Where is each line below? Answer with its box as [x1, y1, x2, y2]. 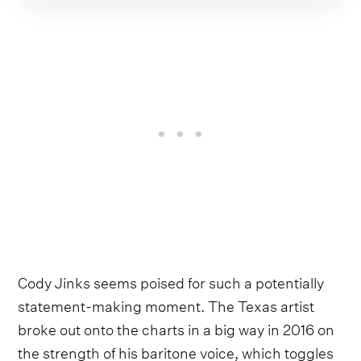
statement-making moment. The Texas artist [18, 293, 315, 317]
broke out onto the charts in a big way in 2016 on [18, 316, 335, 340]
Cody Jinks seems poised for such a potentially [18, 269, 325, 293]
